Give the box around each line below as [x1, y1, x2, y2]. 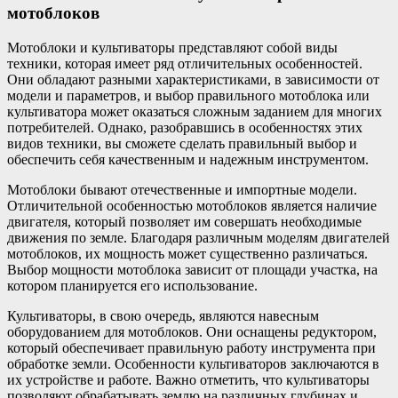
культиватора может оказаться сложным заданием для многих [7, 103, 382, 119]
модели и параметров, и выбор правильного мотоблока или [7, 87, 370, 103]
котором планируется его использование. [7, 277, 258, 293]
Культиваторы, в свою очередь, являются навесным [7, 307, 319, 323]
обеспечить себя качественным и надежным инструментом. [7, 151, 369, 167]
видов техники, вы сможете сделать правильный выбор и [7, 135, 357, 151]
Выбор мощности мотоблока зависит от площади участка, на [7, 261, 378, 277]
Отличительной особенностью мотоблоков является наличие [7, 197, 377, 213]
